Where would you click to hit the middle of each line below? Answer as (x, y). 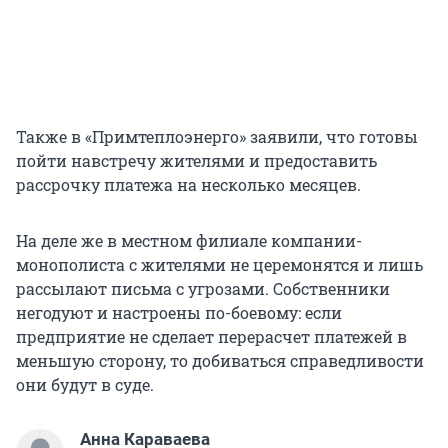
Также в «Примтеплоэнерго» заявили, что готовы (217, 137)
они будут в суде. (85, 385)
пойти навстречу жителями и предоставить (196, 161)
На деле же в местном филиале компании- (189, 241)
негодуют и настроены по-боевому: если (179, 313)
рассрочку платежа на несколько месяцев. (188, 185)
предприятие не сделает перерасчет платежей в (211, 337)
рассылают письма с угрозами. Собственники (203, 289)
